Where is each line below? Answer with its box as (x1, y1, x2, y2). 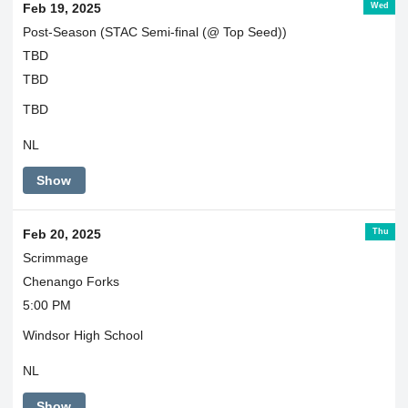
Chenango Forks (22, 274, 119, 290)
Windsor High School (22, 328, 143, 343)
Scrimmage (22, 250, 88, 266)
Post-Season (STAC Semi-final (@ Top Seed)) (22, 25, 287, 40)
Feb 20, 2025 (22, 227, 101, 242)
